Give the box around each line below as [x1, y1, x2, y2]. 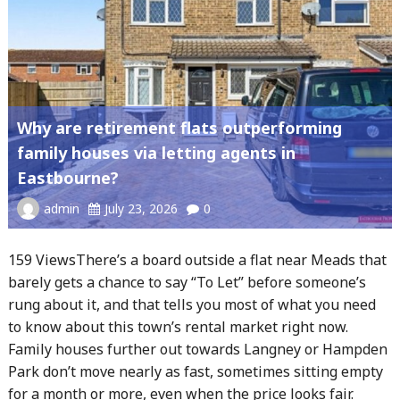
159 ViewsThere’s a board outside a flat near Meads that [7, 250, 387, 271]
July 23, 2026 [104, 200, 178, 218]
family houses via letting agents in [16, 142, 296, 164]
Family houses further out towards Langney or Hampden [7, 339, 387, 360]
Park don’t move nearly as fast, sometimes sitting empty [7, 362, 383, 382]
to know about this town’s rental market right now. [7, 317, 348, 337]
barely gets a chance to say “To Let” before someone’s [7, 272, 366, 293]
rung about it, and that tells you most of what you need [7, 295, 376, 315]
